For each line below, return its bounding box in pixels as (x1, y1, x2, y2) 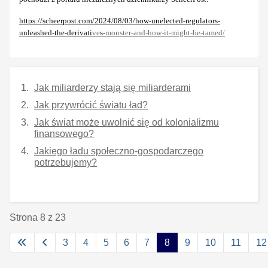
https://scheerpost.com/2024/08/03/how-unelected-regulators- (19, 16, 220, 25)
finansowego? (34, 128, 94, 139)
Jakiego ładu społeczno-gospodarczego (34, 145, 203, 156)
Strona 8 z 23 (10, 212, 66, 223)
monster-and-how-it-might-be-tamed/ (105, 28, 225, 37)
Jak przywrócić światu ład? (34, 99, 148, 110)
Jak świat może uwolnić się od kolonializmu (34, 117, 219, 127)
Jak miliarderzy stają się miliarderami (34, 82, 191, 93)
